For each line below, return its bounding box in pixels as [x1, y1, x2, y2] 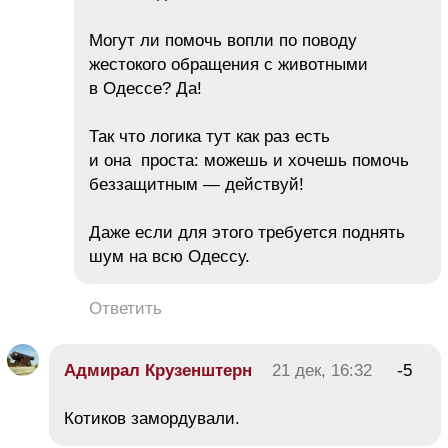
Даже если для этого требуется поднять [89, 222, 405, 242]
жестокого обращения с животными [89, 54, 368, 74]
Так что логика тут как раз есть [89, 126, 330, 146]
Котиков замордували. [64, 408, 240, 428]
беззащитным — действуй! [89, 174, 304, 194]
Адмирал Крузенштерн [64, 360, 252, 380]
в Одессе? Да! [89, 78, 207, 98]
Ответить [89, 298, 162, 318]
